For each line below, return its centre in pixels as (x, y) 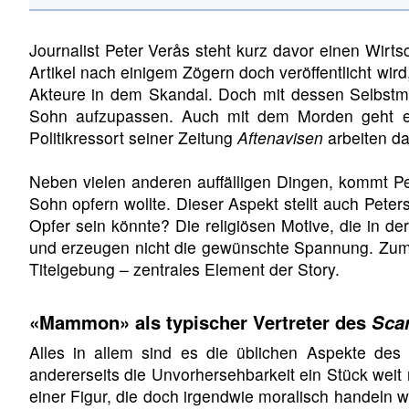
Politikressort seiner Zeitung (133, 138)
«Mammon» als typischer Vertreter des (200, 321)
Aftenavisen (280, 138)
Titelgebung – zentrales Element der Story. (184, 269)
